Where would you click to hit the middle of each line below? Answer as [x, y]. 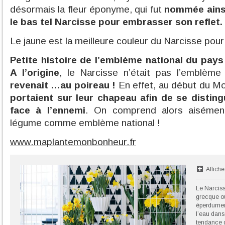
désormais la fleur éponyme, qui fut [87, 9]
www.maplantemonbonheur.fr [73, 142]
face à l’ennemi [48, 110]
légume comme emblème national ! [85, 123]
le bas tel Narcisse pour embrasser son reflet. [116, 22]
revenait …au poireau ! [63, 85]
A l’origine [35, 73]
